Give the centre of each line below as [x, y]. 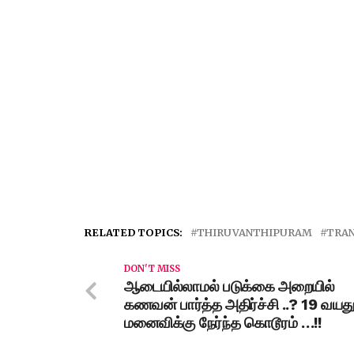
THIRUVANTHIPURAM [254, 232]
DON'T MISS [152, 269]
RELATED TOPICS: [134, 232]
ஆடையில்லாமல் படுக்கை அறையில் [230, 286]
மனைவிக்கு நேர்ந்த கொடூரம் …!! [223, 323]
